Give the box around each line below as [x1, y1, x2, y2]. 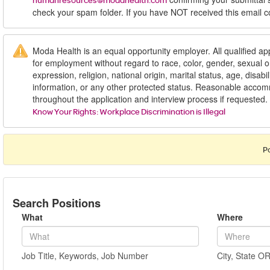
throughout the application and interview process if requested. [33, 93, 268, 105]
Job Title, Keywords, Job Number [22, 250, 148, 262]
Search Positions [13, 195, 101, 211]
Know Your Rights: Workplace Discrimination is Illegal [33, 106, 225, 117]
